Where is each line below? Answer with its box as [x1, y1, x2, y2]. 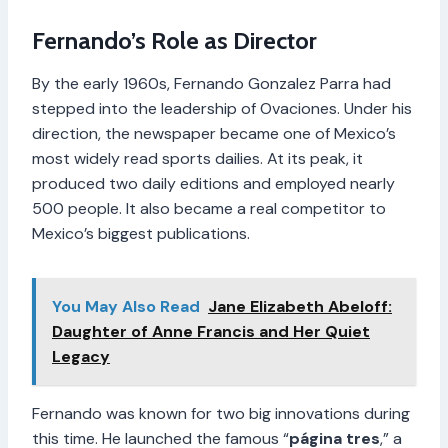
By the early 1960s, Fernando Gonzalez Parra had [32, 72, 391, 94]
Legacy [52, 345, 110, 367]
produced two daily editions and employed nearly [32, 172, 395, 194]
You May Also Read [52, 295, 200, 317]
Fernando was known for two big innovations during [32, 402, 410, 424]
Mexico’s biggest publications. [32, 222, 250, 244]
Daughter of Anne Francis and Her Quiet [52, 320, 370, 342]
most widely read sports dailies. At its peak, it [32, 147, 363, 169]
